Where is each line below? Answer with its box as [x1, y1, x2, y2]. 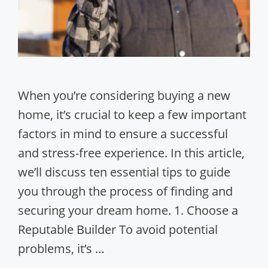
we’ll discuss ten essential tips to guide [18, 163, 230, 180]
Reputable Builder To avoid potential [18, 221, 218, 237]
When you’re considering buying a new [18, 87, 230, 103]
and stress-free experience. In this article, [18, 144, 245, 161]
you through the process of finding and [18, 182, 233, 199]
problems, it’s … [18, 240, 105, 257]
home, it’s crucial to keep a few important [18, 106, 246, 123]
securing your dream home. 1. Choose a [18, 202, 238, 218]
